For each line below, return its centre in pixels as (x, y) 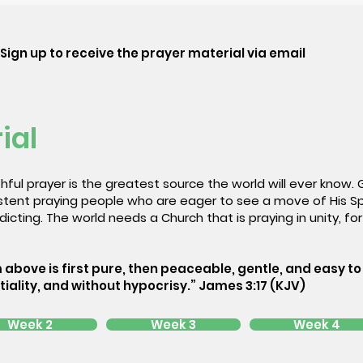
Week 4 (317, 325)
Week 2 (30, 325)
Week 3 (173, 325)
